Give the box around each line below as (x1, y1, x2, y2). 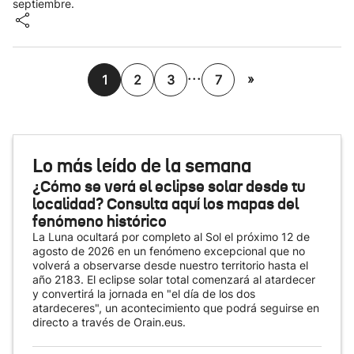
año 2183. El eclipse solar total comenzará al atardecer (32, 273, 315, 286)
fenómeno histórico (32, 211, 167, 232)
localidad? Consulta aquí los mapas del (32, 194, 299, 214)
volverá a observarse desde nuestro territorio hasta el (32, 258, 308, 272)
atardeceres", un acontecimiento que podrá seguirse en (32, 301, 319, 314)
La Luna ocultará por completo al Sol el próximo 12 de (32, 230, 310, 243)
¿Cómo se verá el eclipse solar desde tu (32, 176, 305, 197)
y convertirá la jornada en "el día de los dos (32, 287, 255, 300)
